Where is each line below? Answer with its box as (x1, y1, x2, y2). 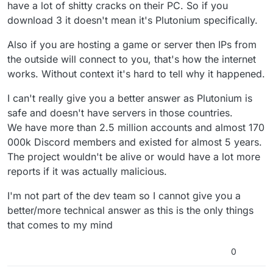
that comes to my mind (7, 219, 113, 232)
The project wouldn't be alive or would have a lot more (7, 151, 260, 163)
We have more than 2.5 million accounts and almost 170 (7, 121, 264, 134)
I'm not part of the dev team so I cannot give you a (7, 190, 241, 202)
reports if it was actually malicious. (7, 165, 167, 178)
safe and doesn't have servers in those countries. (7, 107, 233, 119)
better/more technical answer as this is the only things (7, 204, 253, 217)
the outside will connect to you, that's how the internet (7, 53, 256, 66)
